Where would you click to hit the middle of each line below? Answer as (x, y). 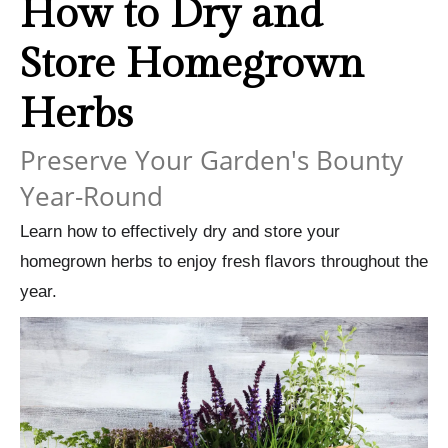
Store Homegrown (192, 64)
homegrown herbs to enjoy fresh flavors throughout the (224, 261)
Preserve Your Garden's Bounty (211, 159)
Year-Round (91, 195)
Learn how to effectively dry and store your (180, 231)
